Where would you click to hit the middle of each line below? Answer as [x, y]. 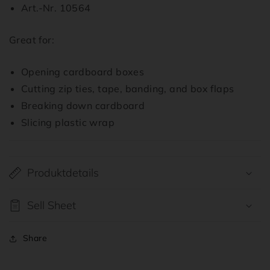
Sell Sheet [52, 206]
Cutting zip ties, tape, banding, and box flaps [128, 89]
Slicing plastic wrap [68, 123]
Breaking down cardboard [84, 106]
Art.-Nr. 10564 [56, 8]
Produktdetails [63, 173]
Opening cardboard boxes [83, 72]
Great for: [32, 40]
